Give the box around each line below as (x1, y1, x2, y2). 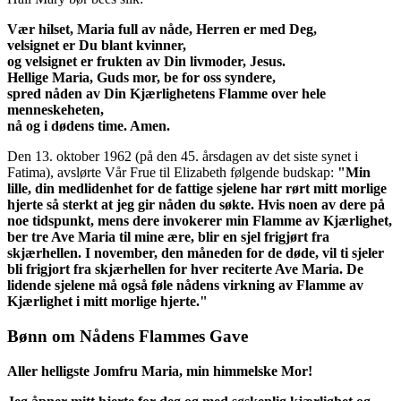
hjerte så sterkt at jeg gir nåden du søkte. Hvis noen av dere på (7, 197, 385, 213)
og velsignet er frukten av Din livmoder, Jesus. (7, 54, 286, 70)
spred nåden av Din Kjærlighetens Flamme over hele (7, 86, 326, 102)
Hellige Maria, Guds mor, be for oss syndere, (7, 70, 276, 86)
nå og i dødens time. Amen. (7, 118, 170, 134)
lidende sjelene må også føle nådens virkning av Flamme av (7, 277, 363, 294)
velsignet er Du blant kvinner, (7, 38, 186, 54)
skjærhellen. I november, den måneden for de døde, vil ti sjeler (7, 245, 384, 261)
